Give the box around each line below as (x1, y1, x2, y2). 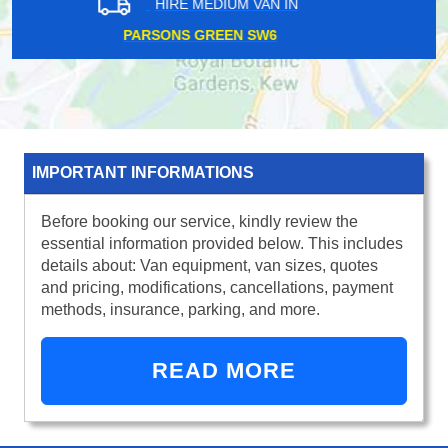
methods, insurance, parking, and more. (41, 300, 320, 318)
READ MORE (152, 357, 296, 383)
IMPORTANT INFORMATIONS (32, 163, 254, 181)
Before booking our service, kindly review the (41, 212, 358, 230)
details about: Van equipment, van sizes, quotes (41, 256, 378, 274)
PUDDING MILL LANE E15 (137, 26, 311, 43)
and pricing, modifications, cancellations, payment (41, 278, 393, 296)
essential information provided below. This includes (41, 234, 403, 252)
